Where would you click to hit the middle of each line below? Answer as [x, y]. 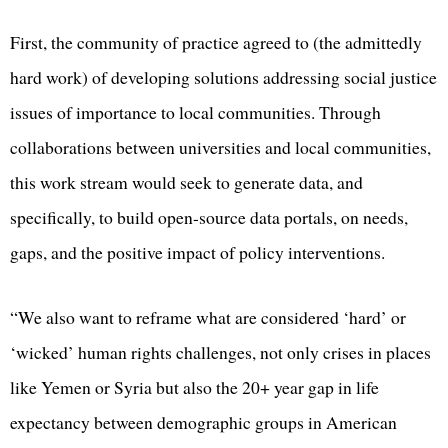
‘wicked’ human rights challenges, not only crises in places [220, 352]
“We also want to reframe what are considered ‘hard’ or [208, 317]
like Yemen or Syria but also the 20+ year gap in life [194, 387]
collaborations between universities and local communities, [220, 147]
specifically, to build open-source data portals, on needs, [209, 217]
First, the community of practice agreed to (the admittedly [216, 42]
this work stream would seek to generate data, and [186, 182]
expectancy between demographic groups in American [203, 422]
